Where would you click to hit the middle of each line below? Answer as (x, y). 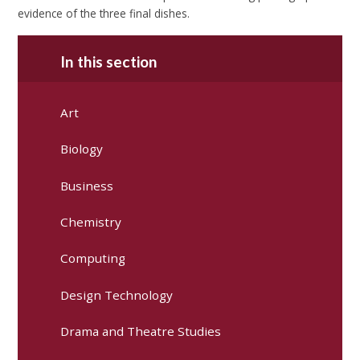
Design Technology (117, 295)
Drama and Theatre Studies (141, 331)
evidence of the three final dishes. (104, 14)
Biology (82, 149)
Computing (93, 258)
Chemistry (91, 222)
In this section (109, 61)
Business (87, 185)
